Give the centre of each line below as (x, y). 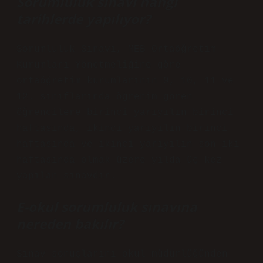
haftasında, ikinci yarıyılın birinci (122, 129)
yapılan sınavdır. (66, 176)
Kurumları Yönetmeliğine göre (99, 65)
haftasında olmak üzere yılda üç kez (119, 160)
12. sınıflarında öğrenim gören (104, 97)
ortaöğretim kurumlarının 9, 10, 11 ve (125, 81)
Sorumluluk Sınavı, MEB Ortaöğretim (116, 49)
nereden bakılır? (70, 224)
